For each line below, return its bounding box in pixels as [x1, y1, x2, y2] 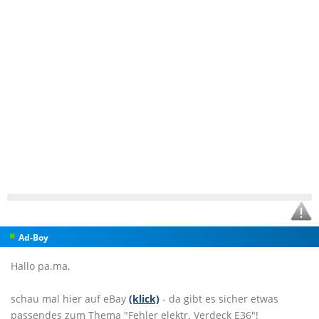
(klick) [129, 292, 159, 305]
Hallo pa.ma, [11, 259, 70, 273]
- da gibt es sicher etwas [159, 292, 278, 305]
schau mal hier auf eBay [11, 292, 129, 305]
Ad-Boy [19, 231, 48, 244]
